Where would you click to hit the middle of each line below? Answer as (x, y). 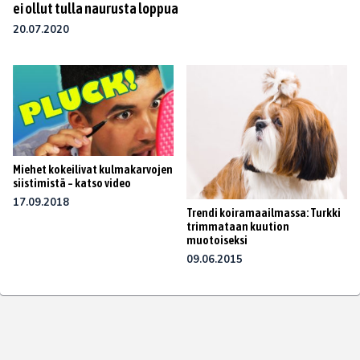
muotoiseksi (217, 239)
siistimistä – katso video (72, 182)
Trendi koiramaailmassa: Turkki (264, 212)
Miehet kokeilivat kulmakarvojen (93, 169)
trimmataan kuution (238, 226)
